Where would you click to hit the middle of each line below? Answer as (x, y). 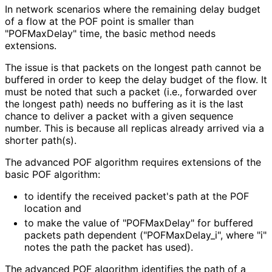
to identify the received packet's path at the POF (137, 196)
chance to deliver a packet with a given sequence (119, 116)
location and (53, 208)
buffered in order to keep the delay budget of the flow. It (136, 79)
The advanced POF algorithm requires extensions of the (133, 162)
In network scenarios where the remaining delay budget (133, 9)
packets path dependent (82, 235)
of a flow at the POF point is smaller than (99, 21)
